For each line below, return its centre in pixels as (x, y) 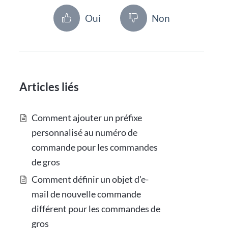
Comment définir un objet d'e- (90, 179)
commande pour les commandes (95, 147)
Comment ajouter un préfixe (87, 118)
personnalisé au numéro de (85, 133)
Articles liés (49, 87)
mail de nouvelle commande (87, 194)
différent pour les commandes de (96, 208)
